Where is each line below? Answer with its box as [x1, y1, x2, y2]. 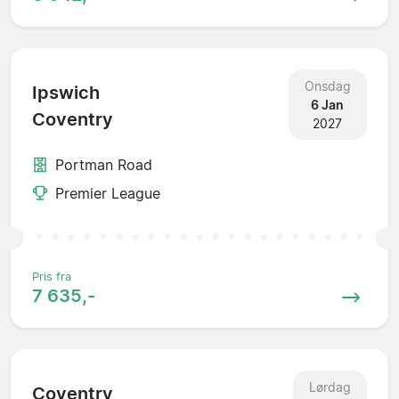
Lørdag [308, 379, 351, 395]
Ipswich [32, 82, 100, 104]
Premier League [55, 183, 160, 202]
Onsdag [304, 77, 351, 94]
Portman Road [55, 155, 152, 174]
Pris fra [32, 269, 71, 283]
